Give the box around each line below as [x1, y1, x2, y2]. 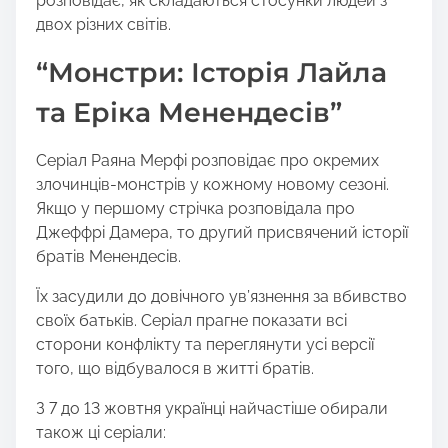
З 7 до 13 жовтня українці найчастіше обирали [36, 399, 388, 419]
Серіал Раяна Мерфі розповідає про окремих [36, 151, 379, 171]
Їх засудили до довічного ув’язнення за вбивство [36, 287, 407, 307]
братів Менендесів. [36, 247, 181, 267]
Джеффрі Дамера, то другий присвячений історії [36, 223, 408, 243]
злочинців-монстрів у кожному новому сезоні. [36, 175, 389, 195]
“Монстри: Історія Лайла [36, 56, 387, 90]
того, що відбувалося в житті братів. [36, 359, 314, 379]
